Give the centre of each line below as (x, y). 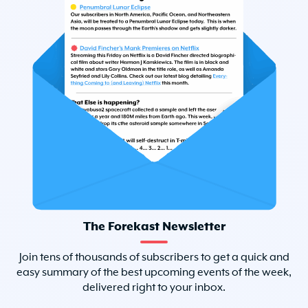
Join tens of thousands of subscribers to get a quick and (154, 257)
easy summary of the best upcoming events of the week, (154, 273)
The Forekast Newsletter (154, 227)
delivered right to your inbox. (154, 288)
